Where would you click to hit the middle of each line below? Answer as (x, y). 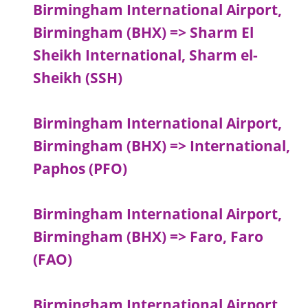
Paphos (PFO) (80, 169)
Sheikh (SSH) (78, 78)
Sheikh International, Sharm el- (146, 55)
